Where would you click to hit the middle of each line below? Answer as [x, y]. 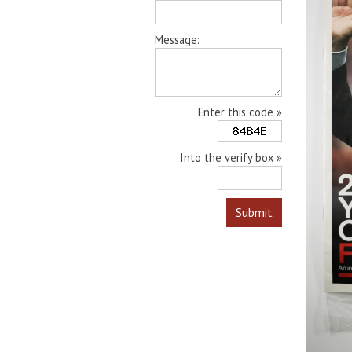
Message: [177, 40]
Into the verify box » [231, 158]
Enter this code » [240, 112]
